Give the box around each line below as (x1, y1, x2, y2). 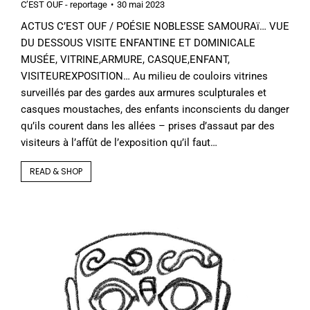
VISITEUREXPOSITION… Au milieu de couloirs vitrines (21, 69, 268, 82)
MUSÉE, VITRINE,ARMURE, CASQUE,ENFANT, (21, 53, 230, 66)
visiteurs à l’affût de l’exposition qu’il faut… (21, 136, 217, 149)
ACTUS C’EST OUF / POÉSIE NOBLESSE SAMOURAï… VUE (21, 19, 289, 33)
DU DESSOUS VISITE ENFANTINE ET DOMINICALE (21, 36, 255, 49)
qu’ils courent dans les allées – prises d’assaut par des (21, 119, 275, 132)
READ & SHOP (30, 165, 82, 177)
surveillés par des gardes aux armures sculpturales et (21, 86, 266, 99)
